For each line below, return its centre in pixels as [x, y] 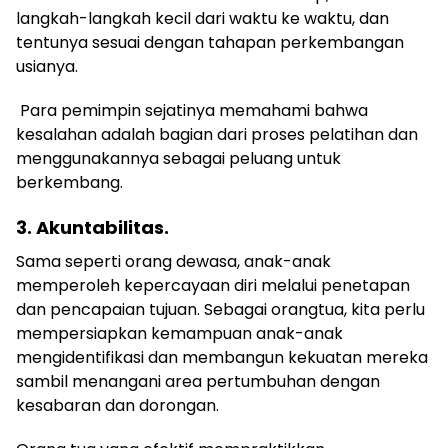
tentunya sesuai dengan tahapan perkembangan [210, 42]
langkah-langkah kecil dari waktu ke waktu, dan [202, 18]
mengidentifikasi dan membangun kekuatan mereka [222, 357]
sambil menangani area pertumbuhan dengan [198, 381]
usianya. [47, 66]
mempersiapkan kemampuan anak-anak [179, 333]
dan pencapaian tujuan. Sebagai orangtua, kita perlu [220, 309]
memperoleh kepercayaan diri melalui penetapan [213, 285]
